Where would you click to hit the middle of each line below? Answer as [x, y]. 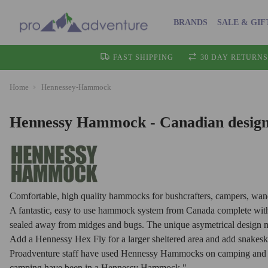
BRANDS [190, 22]
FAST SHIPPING [143, 57]
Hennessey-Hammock [76, 87]
